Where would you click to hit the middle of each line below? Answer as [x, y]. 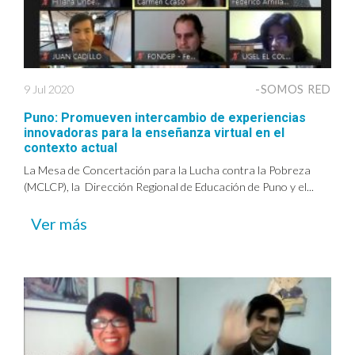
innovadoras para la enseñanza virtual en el [154, 133]
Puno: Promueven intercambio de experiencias [165, 118]
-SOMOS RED [293, 89]
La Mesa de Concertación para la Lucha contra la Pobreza [167, 170]
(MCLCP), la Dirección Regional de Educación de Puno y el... [169, 187]
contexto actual [71, 148]
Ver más [59, 223]
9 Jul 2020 [49, 89]
